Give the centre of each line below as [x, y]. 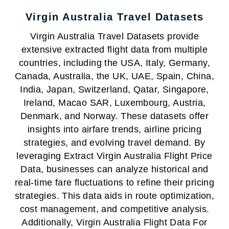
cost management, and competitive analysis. [114, 209]
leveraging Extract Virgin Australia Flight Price [114, 156]
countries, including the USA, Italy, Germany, [114, 63]
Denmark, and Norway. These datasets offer [114, 116]
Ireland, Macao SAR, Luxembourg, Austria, [114, 103]
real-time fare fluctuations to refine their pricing [114, 182]
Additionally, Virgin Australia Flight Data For [114, 222]
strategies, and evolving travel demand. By [114, 143]
